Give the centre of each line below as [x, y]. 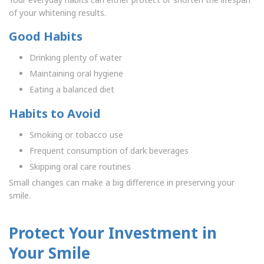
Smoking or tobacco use [76, 134]
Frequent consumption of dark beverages [109, 150]
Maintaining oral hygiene [76, 74]
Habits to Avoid [55, 113]
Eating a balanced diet [72, 90]
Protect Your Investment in [113, 232]
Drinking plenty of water [76, 58]
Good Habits [46, 37]
